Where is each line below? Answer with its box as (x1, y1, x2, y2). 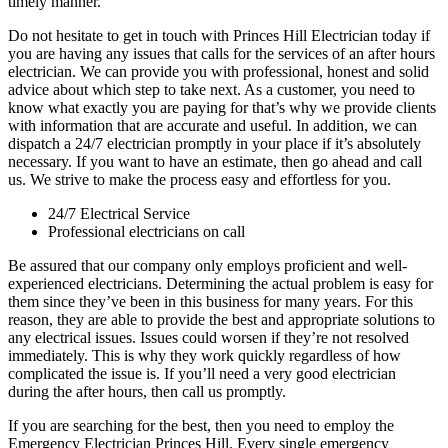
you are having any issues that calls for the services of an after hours (8, 44, 435, 62)
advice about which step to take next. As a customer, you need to (8, 80, 415, 98)
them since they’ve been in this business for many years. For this (8, 292, 413, 310)
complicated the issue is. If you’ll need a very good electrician (8, 364, 396, 382)
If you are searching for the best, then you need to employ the (8, 416, 394, 434)
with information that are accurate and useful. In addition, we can (8, 116, 417, 134)
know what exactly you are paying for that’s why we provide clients (8, 98, 436, 116)
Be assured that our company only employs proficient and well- (8, 256, 407, 274)
